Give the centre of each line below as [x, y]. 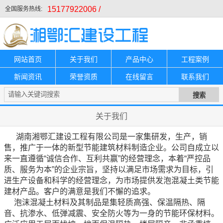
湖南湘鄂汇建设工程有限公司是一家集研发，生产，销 [111, 137]
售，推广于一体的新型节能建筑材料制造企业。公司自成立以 [111, 148]
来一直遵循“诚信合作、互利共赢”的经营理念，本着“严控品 [107, 159]
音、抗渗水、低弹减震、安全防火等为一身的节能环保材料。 [111, 213]
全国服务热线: [24, 9]
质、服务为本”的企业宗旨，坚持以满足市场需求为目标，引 [109, 169]
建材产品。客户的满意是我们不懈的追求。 [80, 191]
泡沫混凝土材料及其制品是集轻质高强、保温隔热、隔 [105, 202]
